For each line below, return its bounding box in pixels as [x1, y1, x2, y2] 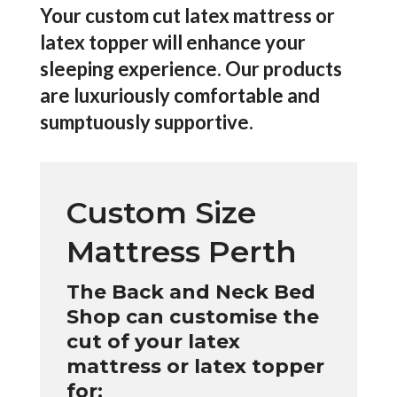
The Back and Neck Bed [66, 280, 315, 304]
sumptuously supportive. [39, 110, 253, 134]
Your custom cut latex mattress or [39, 4, 335, 27]
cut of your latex [66, 330, 240, 354]
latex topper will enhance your [39, 30, 306, 54]
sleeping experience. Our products [39, 57, 342, 81]
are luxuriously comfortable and [39, 83, 320, 107]
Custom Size [66, 194, 256, 231]
